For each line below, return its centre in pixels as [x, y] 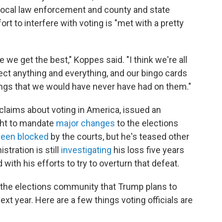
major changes [85, 123]
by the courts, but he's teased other [119, 136]
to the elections [147, 123]
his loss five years [148, 150]
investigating [86, 150]
